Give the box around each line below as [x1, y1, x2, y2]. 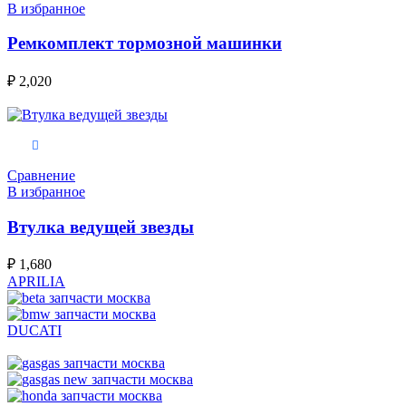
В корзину [39, 139, 95, 152]
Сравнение [7, 167, 75, 183]
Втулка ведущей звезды [7, 217, 194, 237]
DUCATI [7, 323, 62, 339]
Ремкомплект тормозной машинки [7, 34, 282, 53]
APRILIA [7, 274, 65, 290]
